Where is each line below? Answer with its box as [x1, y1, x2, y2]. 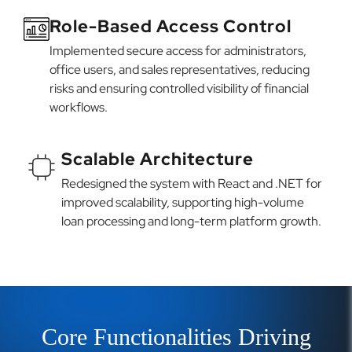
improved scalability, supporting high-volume [61, 193, 304, 211]
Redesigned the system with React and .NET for [61, 174, 322, 192]
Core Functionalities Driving [41, 323, 311, 350]
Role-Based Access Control [49, 14, 291, 38]
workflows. [49, 98, 108, 115]
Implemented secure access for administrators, [49, 42, 306, 59]
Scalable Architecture [61, 147, 254, 170]
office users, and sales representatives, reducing [49, 60, 310, 78]
